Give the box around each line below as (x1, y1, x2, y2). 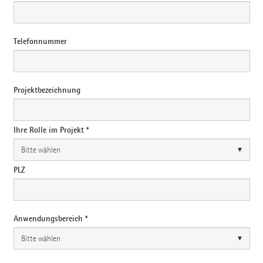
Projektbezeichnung (13, 85, 80, 96)
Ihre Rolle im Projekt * (13, 124, 89, 136)
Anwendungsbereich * (13, 213, 87, 224)
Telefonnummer (13, 36, 67, 47)
